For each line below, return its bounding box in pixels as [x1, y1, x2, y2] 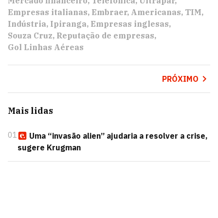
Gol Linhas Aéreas [8, 42, 84, 52]
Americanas [131, 7, 181, 17]
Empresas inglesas [91, 19, 169, 29]
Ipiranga [50, 19, 87, 29]
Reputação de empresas [56, 31, 154, 40]
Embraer [91, 7, 127, 17]
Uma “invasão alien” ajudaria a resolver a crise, [29, 131, 208, 141]
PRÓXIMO [162, 74, 199, 84]
